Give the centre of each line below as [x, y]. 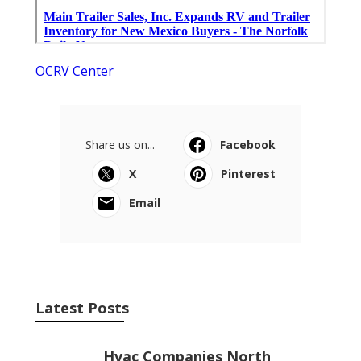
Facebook [248, 144]
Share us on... [120, 144]
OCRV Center [75, 71]
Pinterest [248, 173]
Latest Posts [82, 307]
